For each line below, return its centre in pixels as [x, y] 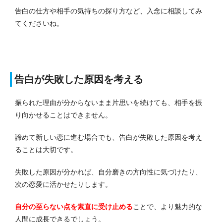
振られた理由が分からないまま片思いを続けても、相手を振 [109, 102]
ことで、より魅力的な [167, 206]
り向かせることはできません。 [63, 115]
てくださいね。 [39, 23]
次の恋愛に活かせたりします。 [63, 184]
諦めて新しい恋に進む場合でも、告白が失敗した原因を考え [109, 137]
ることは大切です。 [46, 149]
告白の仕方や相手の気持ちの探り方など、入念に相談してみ [109, 11]
